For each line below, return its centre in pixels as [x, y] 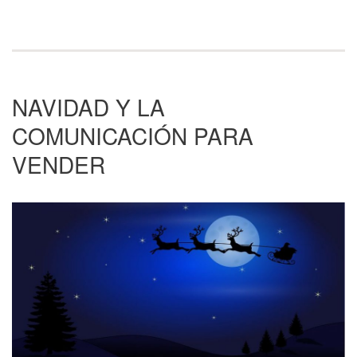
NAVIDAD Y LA [88, 107]
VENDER [59, 165]
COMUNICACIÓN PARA [133, 136]
